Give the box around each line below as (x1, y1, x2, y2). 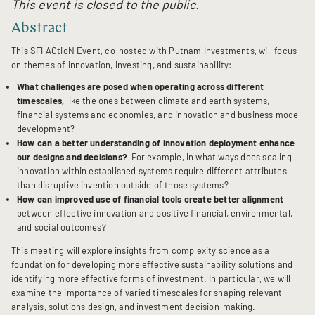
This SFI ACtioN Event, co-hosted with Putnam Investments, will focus (11, 45, 297, 57)
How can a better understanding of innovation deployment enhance (17, 137, 295, 149)
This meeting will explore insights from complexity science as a (11, 245, 270, 257)
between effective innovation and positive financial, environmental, (17, 207, 292, 219)
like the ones (66, 95, 118, 107)
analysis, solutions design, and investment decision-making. (11, 301, 260, 313)
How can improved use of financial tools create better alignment (17, 193, 284, 205)
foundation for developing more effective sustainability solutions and (11, 259, 293, 271)
